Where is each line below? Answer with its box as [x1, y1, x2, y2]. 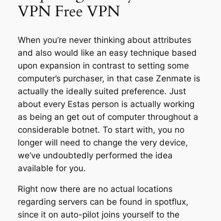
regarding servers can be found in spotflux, [17, 197, 188, 207]
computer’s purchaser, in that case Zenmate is [17, 73, 200, 83]
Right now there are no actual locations [17, 184, 173, 194]
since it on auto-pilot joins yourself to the [17, 210, 180, 220]
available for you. [17, 163, 86, 173]
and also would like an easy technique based [17, 47, 197, 58]
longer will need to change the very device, [17, 137, 188, 147]
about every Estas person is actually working [17, 99, 194, 109]
